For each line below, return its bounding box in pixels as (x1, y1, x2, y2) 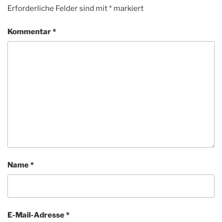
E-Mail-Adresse (7, 210, 66, 220)
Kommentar (7, 27, 53, 36)
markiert (112, 4, 144, 13)
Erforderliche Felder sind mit (7, 4, 109, 13)
